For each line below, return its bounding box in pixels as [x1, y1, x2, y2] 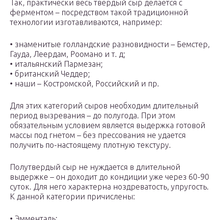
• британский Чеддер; [10, 69, 90, 79]
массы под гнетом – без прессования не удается [10, 131, 186, 140]
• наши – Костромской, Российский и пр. [10, 79, 159, 88]
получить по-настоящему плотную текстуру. [10, 140, 171, 150]
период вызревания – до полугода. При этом [10, 111, 175, 120]
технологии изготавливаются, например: [10, 18, 162, 27]
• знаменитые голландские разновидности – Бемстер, [10, 40, 210, 49]
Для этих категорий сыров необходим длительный [10, 101, 198, 110]
